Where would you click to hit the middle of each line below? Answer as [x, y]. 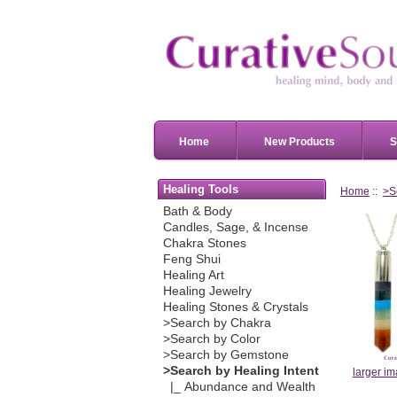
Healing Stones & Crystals [235, 307]
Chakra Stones [204, 244]
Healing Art [193, 276]
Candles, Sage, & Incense [235, 228]
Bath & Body [197, 212]
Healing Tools [201, 189]
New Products [300, 141]
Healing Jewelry [207, 292]
